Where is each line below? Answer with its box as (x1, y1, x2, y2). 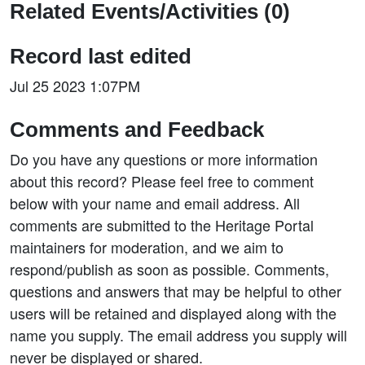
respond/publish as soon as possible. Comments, (10, 257, 329, 279)
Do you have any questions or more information (10, 147, 318, 169)
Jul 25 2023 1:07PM (10, 74, 140, 96)
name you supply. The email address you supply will (10, 323, 347, 345)
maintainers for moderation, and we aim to (10, 235, 284, 257)
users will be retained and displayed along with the (10, 301, 336, 323)
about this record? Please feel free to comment (10, 169, 314, 191)
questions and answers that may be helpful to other (10, 279, 341, 301)
